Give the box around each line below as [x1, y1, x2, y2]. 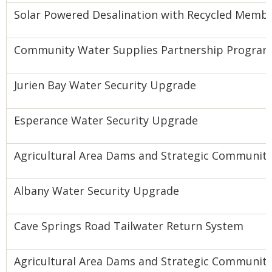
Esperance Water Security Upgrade [14, 113, 198, 127]
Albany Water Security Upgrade [14, 183, 179, 198]
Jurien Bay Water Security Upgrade [14, 78, 196, 92]
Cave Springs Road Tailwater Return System [14, 219, 243, 233]
